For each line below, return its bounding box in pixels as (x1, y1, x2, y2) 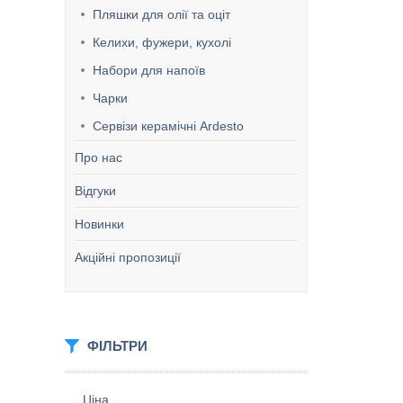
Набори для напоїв (93, 63, 205, 77)
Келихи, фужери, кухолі (93, 35, 231, 49)
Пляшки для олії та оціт (93, 7, 230, 22)
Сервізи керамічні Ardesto (93, 119, 244, 133)
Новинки (75, 217, 124, 231)
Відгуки (75, 184, 116, 198)
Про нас (75, 150, 122, 165)
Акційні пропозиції (75, 250, 181, 264)
